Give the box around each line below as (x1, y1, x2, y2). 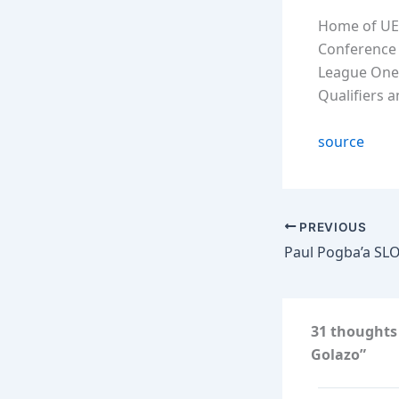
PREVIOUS (296, 219, 367, 234)
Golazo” (311, 345, 366, 365)
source (318, 131, 364, 151)
